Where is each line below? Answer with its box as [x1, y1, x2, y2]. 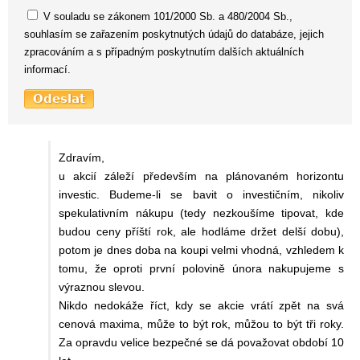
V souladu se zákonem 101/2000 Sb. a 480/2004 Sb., [40, 10, 292, 22]
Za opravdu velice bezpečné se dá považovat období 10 [59, 335, 344, 349]
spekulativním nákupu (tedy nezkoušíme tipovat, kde [59, 206, 344, 219]
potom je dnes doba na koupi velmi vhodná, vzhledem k [59, 243, 344, 256]
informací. [24, 63, 71, 76]
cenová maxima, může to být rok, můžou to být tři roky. [59, 317, 344, 330]
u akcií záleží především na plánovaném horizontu [59, 169, 344, 182]
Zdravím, [59, 150, 104, 164]
